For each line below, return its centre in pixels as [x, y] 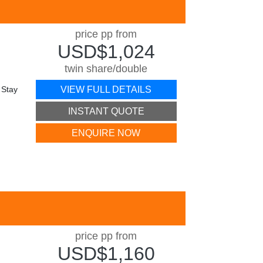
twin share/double [106, 69]
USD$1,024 [106, 52]
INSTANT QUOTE [106, 111]
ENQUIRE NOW [106, 133]
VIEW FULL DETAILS [106, 90]
